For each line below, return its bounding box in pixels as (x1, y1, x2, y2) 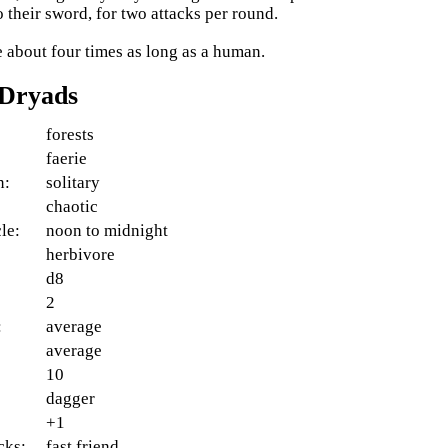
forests (46, 124, 95, 144)
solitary (46, 172, 101, 192)
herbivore (46, 244, 116, 264)
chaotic (46, 196, 99, 216)
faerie (46, 148, 88, 168)
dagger (46, 388, 96, 408)
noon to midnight (46, 220, 169, 240)
